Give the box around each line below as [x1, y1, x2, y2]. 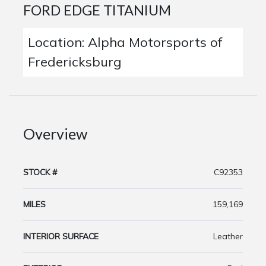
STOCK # [23, 166, 57, 178]
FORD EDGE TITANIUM [23, 1, 171, 18]
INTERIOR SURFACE [23, 230, 99, 242]
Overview [23, 124, 87, 142]
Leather [213, 230, 243, 242]
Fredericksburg [28, 53, 121, 70]
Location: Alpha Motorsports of [28, 33, 222, 50]
